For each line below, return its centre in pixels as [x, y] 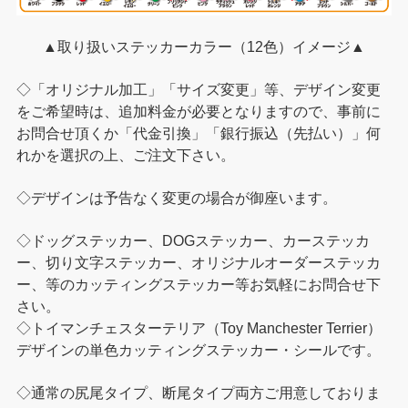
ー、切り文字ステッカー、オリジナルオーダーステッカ [198, 262]
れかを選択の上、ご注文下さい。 [125, 156]
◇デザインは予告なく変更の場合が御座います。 [176, 198]
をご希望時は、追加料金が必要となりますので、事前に [198, 112]
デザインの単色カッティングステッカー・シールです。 [198, 350]
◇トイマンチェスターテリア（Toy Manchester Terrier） [199, 328]
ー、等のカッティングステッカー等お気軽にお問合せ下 [198, 284]
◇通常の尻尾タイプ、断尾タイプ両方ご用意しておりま [198, 393]
